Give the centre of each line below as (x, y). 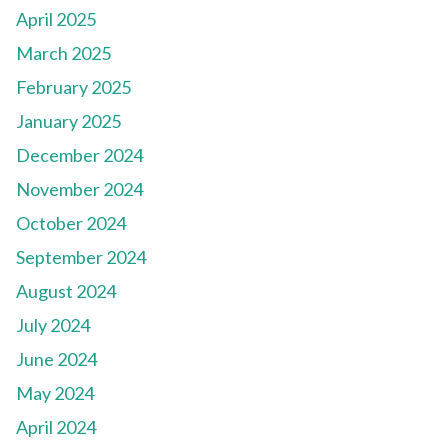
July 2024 (53, 325)
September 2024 (81, 257)
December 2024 (79, 155)
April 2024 (56, 427)
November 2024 (79, 189)
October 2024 (71, 223)
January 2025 (68, 121)
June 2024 (56, 359)
